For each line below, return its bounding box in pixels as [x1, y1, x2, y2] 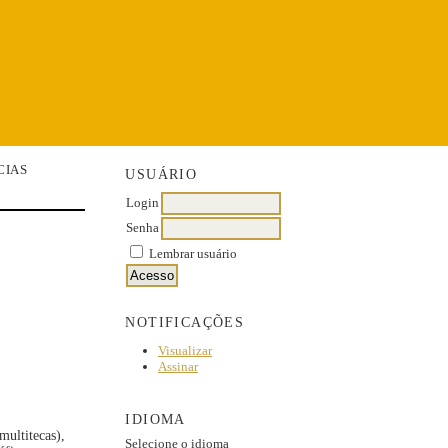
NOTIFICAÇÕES [125, 315, 245, 331]
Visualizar [157, 342, 212, 358]
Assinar [157, 358, 198, 374]
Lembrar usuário [149, 245, 238, 261]
